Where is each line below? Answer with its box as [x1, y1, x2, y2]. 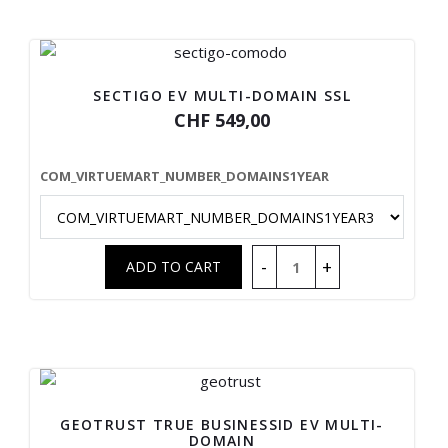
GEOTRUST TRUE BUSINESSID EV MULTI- [60, 415, 384, 434]
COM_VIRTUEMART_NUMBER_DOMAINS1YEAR [40, 167, 329, 185]
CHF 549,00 [174, 108, 271, 132]
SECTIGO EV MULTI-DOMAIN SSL [93, 86, 351, 105]
